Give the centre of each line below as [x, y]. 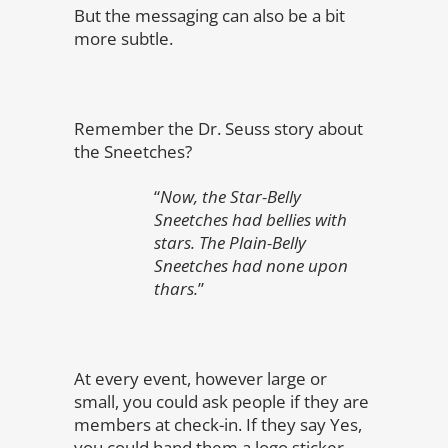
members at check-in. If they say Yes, [218, 424]
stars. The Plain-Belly [230, 242]
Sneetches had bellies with [250, 219]
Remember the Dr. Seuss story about [218, 128]
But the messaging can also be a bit [209, 15]
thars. [176, 288]
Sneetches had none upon [251, 265]
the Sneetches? [133, 151]
